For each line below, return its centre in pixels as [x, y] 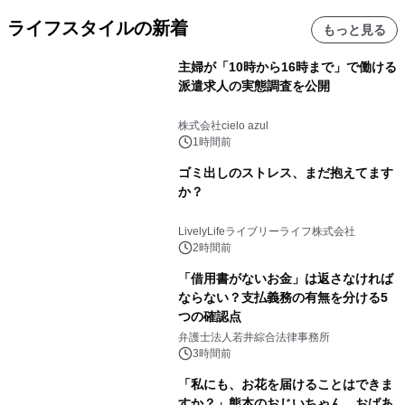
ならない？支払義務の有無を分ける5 [283, 297]
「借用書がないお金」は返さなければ [285, 278]
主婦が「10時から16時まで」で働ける [287, 66]
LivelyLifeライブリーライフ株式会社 [266, 231]
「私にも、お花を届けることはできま [285, 384]
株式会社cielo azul [223, 125]
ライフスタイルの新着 [98, 28]
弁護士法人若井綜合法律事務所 [254, 337]
